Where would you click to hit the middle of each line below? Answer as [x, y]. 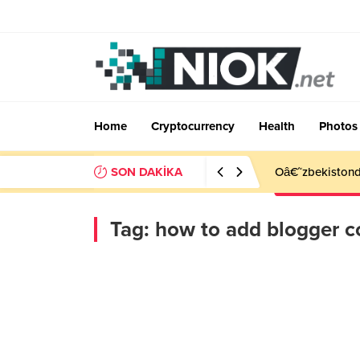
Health [277, 126]
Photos [338, 126]
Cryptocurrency [193, 126]
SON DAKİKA [147, 172]
